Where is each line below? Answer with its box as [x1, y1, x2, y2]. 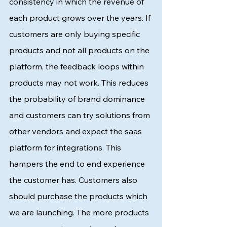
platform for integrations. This [9, 142, 123, 153]
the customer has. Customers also [9, 175, 139, 185]
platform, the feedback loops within [9, 61, 146, 71]
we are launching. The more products [9, 207, 151, 217]
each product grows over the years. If [9, 13, 153, 23]
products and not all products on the [9, 45, 152, 55]
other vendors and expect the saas [9, 126, 144, 136]
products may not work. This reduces [9, 78, 150, 88]
